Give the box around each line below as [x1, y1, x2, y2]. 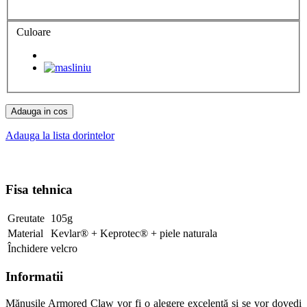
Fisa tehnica [5, 182, 73, 197]
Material [8, 227, 43, 239]
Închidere [8, 242, 48, 254]
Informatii [5, 269, 63, 284]
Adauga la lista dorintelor [5, 130, 114, 142]
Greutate [8, 212, 45, 224]
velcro [51, 242, 77, 254]
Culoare [16, 26, 53, 38]
